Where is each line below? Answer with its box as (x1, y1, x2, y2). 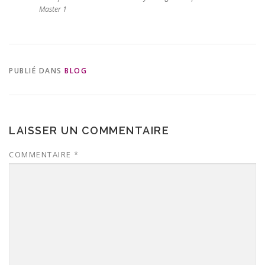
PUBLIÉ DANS (9, 66, 64, 76)
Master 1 (38, 4, 67, 14)
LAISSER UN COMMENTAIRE (9, 124, 169, 137)
